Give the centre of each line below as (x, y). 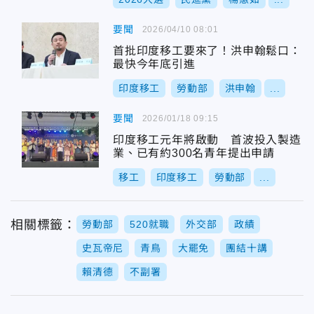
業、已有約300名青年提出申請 (194, 153)
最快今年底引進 (154, 64)
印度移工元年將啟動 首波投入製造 (207, 140)
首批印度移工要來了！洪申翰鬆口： (207, 51)
